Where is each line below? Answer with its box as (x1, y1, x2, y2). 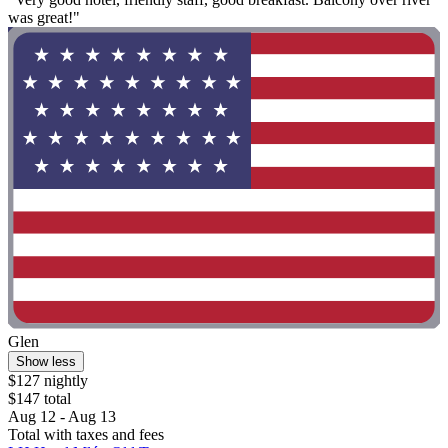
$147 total (8, 390, 71, 408)
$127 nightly (8, 372, 88, 390)
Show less (16, 354, 76, 370)
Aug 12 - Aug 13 (8, 408, 116, 426)
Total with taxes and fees (8, 426, 164, 444)
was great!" (8, 9, 80, 27)
